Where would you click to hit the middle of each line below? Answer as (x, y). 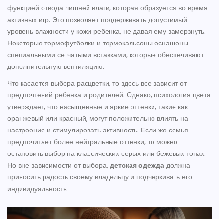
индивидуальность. (38, 189)
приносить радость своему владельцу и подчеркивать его (100, 177)
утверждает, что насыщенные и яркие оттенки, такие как (98, 107)
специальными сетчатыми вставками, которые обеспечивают (106, 55)
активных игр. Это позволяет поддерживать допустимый (97, 20)
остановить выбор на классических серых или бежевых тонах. (107, 154)
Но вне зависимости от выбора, (59, 165)
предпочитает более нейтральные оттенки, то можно (92, 142)
